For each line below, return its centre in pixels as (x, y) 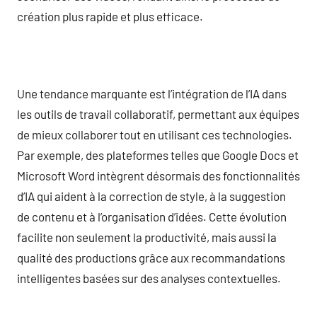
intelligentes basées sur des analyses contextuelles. (149, 278)
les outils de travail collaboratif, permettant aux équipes (158, 114)
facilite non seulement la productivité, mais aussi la (147, 237)
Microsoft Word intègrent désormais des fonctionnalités (158, 175)
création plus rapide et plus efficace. (110, 16)
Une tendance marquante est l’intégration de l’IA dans (152, 93)
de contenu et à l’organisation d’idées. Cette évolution (152, 216)
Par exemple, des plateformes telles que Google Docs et (158, 155)
